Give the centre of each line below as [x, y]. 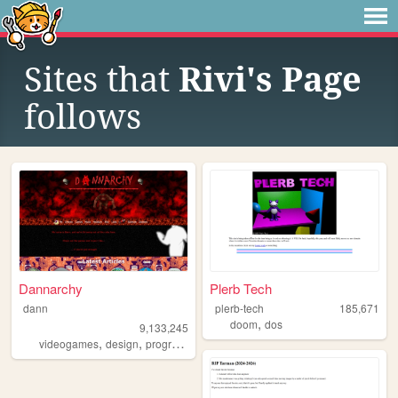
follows [83, 117]
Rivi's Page [270, 80]
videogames [69, 344]
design [122, 344]
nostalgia [240, 344]
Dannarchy [51, 289]
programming [159, 344]
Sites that [101, 80]
